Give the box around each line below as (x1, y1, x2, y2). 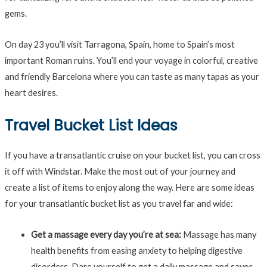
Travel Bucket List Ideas (4, 114, 178, 136)
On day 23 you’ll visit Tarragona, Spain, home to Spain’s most (4, 39, 235, 50)
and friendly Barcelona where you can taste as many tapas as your (4, 72, 259, 82)
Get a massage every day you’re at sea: (30, 229, 181, 240)
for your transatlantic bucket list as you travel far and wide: (4, 198, 233, 209)
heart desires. (4, 88, 58, 98)
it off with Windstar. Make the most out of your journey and (4, 166, 235, 176)
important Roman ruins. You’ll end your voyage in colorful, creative (4, 55, 258, 66)
